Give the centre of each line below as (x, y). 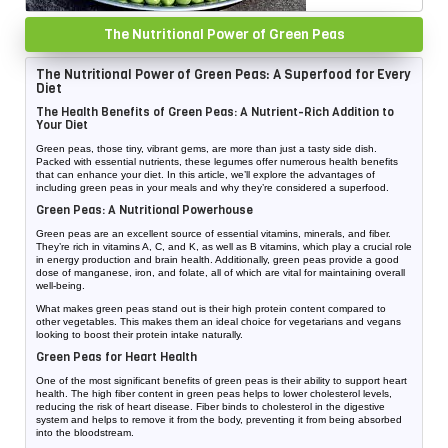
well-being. (60, 286)
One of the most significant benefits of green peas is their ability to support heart (221, 381)
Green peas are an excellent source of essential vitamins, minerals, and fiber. (213, 234)
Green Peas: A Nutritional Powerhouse (144, 210)
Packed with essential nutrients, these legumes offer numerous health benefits (217, 162)
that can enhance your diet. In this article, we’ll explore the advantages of (205, 175)
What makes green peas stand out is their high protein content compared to (211, 309)
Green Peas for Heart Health (116, 357)
